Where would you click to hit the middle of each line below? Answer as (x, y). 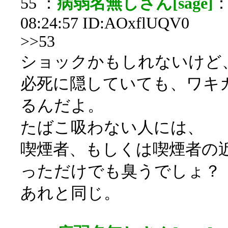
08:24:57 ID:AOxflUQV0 (105, 23)
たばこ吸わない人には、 (112, 127)
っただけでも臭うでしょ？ (121, 171)
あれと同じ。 (70, 193)
